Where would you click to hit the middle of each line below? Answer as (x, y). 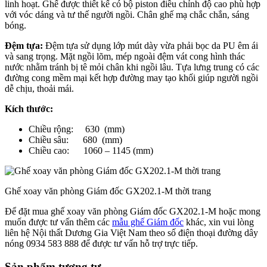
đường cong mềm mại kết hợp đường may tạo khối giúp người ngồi (131, 77)
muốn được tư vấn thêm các (58, 222)
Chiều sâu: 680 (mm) (75, 139)
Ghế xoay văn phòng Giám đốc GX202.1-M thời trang (108, 191)
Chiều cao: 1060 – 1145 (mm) (91, 150)
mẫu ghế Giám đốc (148, 222)
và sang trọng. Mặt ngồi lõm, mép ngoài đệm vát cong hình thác (125, 56)
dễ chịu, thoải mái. (39, 88)
